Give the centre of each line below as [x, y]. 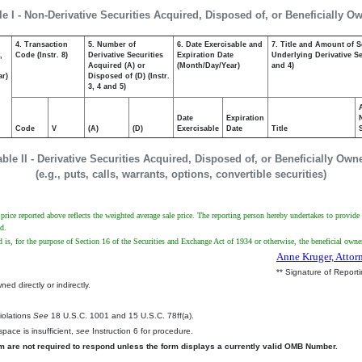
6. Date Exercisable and [220, 44]
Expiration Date [205, 55]
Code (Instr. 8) [42, 55]
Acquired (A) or [117, 65]
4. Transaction [42, 44]
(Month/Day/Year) [208, 65]
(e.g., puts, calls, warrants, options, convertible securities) [181, 174]
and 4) [283, 65]
